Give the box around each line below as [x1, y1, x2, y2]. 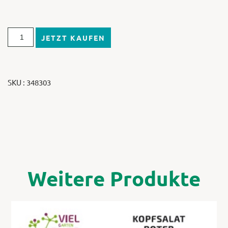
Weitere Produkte [27, 165, 201, 192]
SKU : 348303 [8, 77, 51, 88]
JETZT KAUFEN [41, 33, 105, 43]
